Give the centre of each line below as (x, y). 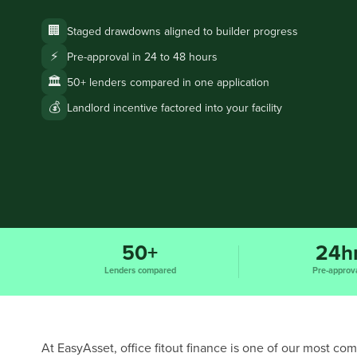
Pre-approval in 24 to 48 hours (142, 57)
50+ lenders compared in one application (168, 82)
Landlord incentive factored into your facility (175, 108)
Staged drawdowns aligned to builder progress (182, 31)
